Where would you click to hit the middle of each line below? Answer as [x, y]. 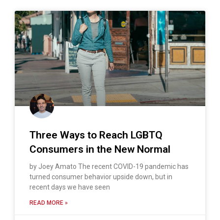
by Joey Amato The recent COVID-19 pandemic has [109, 166]
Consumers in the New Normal [100, 149]
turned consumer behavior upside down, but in [101, 177]
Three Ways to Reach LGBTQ [96, 135]
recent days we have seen [70, 187]
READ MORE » [49, 203]
